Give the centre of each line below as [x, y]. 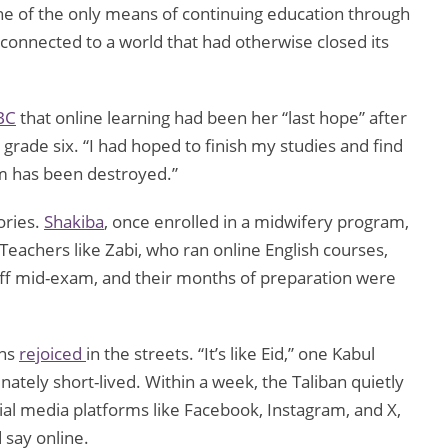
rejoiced [52, 354]
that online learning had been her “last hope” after [211, 118]
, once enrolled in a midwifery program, [256, 222]
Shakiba [74, 222]
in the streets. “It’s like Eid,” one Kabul [230, 354]
